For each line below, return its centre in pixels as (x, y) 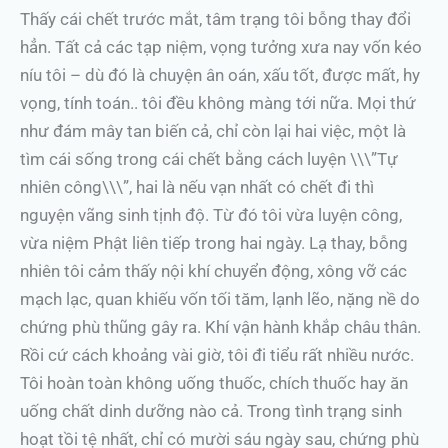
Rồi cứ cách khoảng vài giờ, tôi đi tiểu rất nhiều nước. (217, 355)
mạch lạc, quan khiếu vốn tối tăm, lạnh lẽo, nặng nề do (220, 299)
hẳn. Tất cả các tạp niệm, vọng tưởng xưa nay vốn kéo (221, 47)
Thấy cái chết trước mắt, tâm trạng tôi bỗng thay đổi (215, 19)
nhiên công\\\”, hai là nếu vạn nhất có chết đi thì (197, 187)
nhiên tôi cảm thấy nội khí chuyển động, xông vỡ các (213, 271)
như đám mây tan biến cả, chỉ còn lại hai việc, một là (213, 131)
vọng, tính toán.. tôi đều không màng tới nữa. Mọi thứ (218, 103)
